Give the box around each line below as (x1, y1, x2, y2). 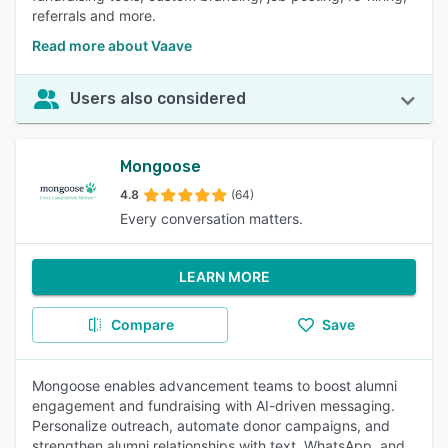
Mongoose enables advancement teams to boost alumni (32, 377, 397, 394)
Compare (110, 316, 174, 333)
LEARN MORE (178, 268, 270, 285)
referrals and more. (32, 7, 156, 24)
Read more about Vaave (32, 37, 192, 54)
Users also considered (70, 89, 246, 108)
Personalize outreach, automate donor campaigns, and (32, 417, 390, 434)
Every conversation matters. (120, 210, 303, 227)
